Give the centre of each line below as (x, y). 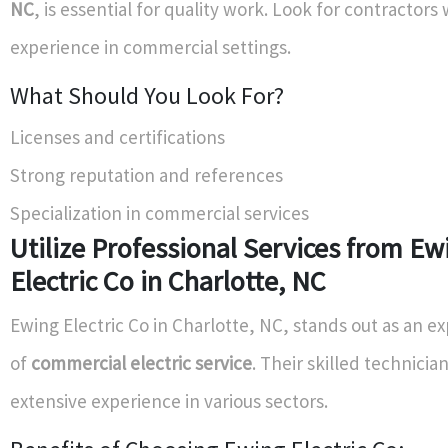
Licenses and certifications (117, 136)
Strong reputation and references (146, 174)
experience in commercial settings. (150, 46)
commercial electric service (141, 362)
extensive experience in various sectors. (169, 400)
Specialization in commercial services (159, 212)
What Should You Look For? (147, 95)
